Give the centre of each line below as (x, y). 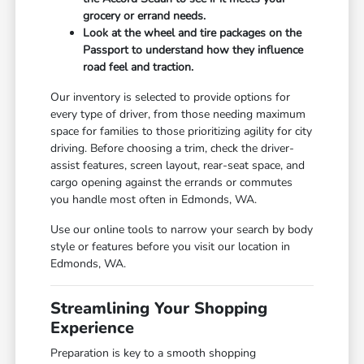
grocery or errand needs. (145, 15)
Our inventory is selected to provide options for (171, 97)
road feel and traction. (139, 67)
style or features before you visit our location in (171, 246)
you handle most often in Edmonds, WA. (154, 199)
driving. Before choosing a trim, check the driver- (173, 148)
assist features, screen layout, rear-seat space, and (178, 165)
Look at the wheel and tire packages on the (193, 32)
